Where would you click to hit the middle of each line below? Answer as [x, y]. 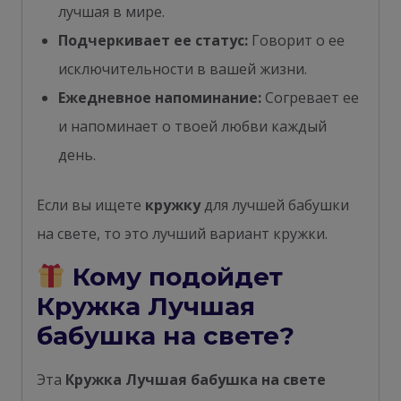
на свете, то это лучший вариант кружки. [182, 233]
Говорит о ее [296, 40]
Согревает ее [310, 97]
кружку [173, 205]
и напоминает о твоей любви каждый [192, 126]
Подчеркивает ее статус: [153, 40]
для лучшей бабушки [275, 205]
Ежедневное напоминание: [160, 97]
